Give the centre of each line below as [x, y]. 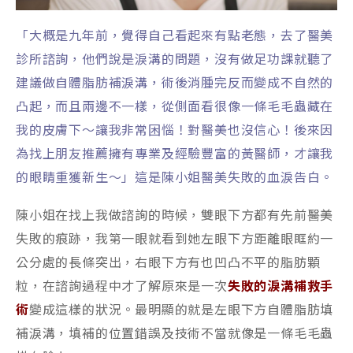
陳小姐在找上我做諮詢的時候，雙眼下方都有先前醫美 [175, 216]
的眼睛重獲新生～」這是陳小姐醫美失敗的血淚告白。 [175, 178]
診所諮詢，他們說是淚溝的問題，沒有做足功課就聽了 [175, 60]
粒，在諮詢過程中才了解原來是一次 [122, 287]
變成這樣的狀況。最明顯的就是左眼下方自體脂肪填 [181, 310]
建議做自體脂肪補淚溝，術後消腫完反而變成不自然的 [175, 84]
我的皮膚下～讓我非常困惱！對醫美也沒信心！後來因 [175, 131]
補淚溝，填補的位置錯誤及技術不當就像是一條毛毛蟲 [175, 334]
